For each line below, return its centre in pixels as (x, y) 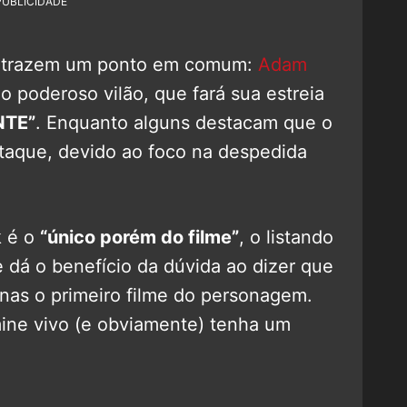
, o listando (286, 237)
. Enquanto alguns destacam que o (184, 122)
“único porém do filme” (139, 237)
